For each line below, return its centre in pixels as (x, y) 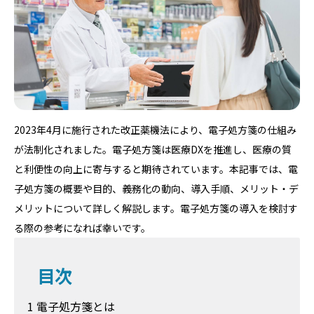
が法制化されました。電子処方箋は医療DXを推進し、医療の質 (153, 150)
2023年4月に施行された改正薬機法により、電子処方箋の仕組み (155, 130)
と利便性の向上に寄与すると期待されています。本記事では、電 (156, 169)
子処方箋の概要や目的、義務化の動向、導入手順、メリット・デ (156, 189)
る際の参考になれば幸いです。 (82, 228)
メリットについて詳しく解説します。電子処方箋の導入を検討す (156, 209)
